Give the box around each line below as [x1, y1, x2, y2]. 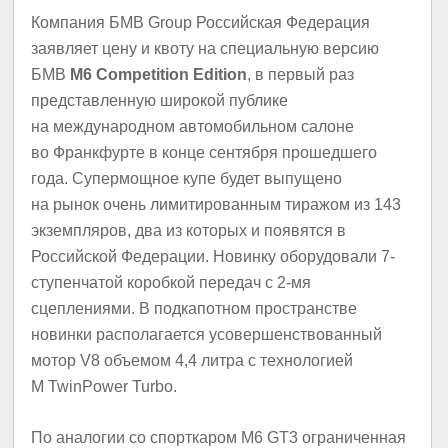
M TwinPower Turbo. [31, 377, 178, 395]
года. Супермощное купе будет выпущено [31, 169, 343, 187]
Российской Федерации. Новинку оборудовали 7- [31, 247, 396, 265]
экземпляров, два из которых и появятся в [31, 221, 347, 239]
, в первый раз [247, 65, 355, 83]
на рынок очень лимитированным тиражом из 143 [31, 195, 402, 213]
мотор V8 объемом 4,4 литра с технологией [31, 351, 354, 369]
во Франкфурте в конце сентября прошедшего [31, 143, 378, 161]
